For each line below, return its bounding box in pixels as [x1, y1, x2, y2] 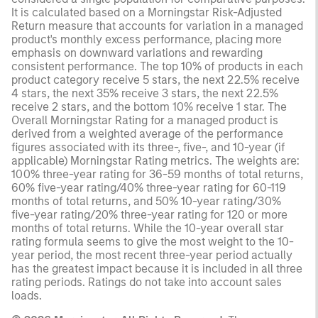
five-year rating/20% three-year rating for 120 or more [11, 207, 287, 221]
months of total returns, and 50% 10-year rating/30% [11, 194, 281, 208]
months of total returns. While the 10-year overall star [11, 221, 284, 235]
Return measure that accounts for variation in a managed [11, 18, 303, 33]
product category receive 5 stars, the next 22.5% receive [11, 72, 300, 87]
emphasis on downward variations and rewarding [11, 45, 263, 60]
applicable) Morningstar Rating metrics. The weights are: [11, 153, 300, 168]
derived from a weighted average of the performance [11, 126, 283, 141]
